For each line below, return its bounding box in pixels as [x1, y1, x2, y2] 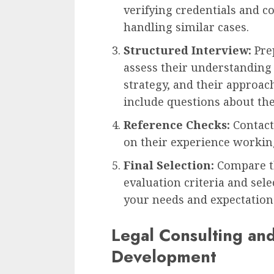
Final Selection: [124, 157, 214, 172]
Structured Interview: [124, 42, 251, 57]
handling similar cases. [124, 19, 249, 34]
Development [111, 245, 217, 269]
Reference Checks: [124, 117, 230, 132]
